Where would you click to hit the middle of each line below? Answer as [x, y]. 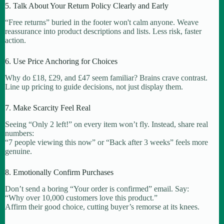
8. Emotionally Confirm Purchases [59, 172]
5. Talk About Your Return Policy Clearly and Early [87, 6]
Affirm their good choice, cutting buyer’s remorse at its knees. [102, 206]
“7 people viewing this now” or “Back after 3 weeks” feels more [106, 142]
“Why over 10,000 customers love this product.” [81, 197]
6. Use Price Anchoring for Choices [61, 61]
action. [15, 40]
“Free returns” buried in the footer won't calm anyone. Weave [102, 22]
